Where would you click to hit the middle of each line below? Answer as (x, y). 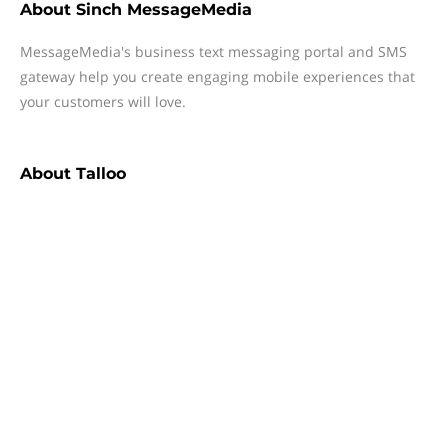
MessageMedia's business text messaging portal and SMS (213, 51)
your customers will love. (103, 101)
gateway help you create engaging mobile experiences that (217, 76)
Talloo (101, 173)
